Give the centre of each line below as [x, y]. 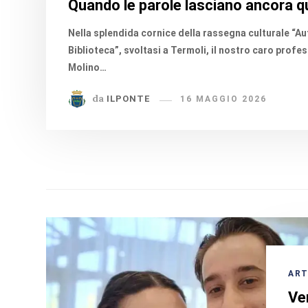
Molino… [88, 67]
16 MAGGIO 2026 [224, 99]
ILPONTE [129, 98]
